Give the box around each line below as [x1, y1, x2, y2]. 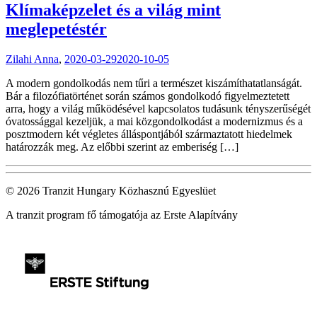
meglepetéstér [6, 19, 107, 38]
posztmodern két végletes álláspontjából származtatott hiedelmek [6, 127, 292, 140]
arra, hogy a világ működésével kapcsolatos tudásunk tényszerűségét [6, 102, 311, 115]
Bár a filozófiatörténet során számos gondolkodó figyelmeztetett [6, 89, 289, 102]
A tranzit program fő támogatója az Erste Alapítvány [6, 208, 238, 221]
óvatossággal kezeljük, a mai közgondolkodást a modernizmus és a [6, 115, 303, 127]
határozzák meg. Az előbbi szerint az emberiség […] [6, 140, 238, 153]
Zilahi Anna [6, 52, 59, 65]
